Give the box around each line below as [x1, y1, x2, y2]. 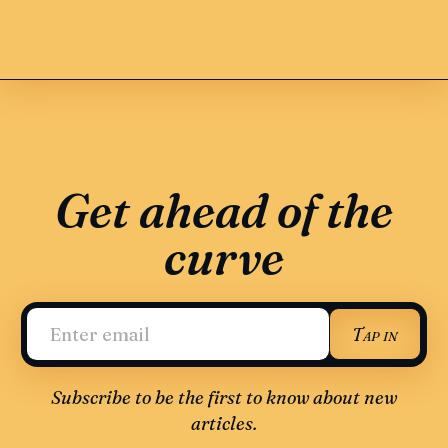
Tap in [352, 322, 398, 346]
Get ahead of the [55, 181, 393, 240]
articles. [191, 411, 257, 435]
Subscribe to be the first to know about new [51, 385, 397, 409]
